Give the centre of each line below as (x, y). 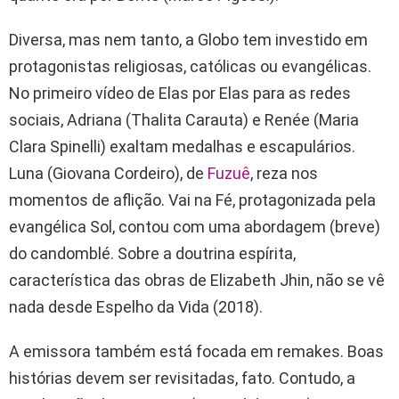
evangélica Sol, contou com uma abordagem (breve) (195, 227)
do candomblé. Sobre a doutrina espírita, (152, 254)
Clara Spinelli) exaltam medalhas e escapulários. (182, 147)
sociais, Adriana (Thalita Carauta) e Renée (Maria (184, 120)
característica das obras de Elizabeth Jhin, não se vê (197, 281)
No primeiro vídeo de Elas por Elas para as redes (180, 94)
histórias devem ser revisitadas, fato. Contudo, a (182, 379)
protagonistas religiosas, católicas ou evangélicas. (190, 67)
